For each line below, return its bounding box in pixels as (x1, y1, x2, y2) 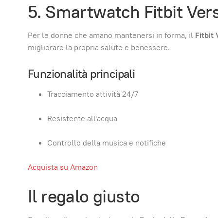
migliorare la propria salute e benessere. (28, 42, 170, 53)
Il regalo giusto (28, 185, 140, 207)
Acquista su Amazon (28, 162, 98, 172)
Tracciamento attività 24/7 (47, 89, 138, 99)
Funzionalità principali (28, 66, 135, 81)
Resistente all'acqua (47, 113, 117, 124)
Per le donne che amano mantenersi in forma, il (28, 30, 195, 40)
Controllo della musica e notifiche (47, 138, 166, 148)
